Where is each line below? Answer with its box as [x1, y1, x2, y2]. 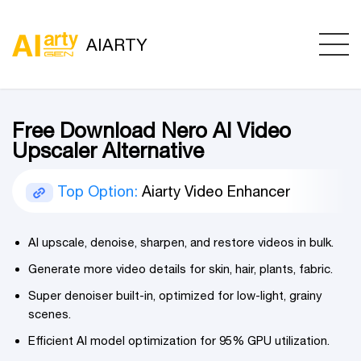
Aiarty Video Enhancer [142, 182, 290, 200]
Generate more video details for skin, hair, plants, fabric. [28, 262, 333, 276]
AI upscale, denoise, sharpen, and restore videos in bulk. [28, 235, 334, 249]
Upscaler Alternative [12, 138, 204, 163]
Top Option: [57, 182, 142, 200]
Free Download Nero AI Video [12, 118, 291, 143]
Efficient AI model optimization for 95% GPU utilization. [28, 334, 330, 347]
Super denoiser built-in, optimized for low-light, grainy [28, 288, 322, 302]
